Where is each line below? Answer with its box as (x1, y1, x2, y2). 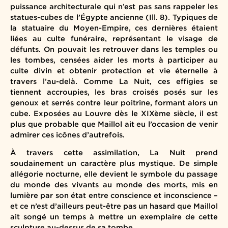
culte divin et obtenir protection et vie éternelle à (10, 66, 218, 75)
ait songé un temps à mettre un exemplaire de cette (10, 212, 218, 221)
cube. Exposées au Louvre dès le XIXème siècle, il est (10, 108, 218, 118)
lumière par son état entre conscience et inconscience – (10, 191, 218, 200)
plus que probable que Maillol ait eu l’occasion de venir (10, 119, 218, 128)
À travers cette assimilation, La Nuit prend (10, 148, 218, 157)
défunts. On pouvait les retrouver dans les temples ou (10, 44, 218, 53)
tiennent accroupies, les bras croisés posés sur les (10, 87, 218, 96)
